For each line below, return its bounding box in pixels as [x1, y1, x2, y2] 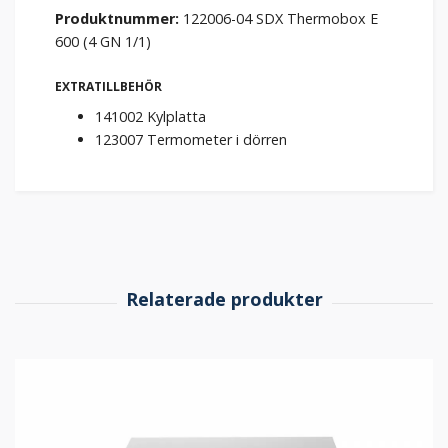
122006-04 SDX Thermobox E [179, 9, 378, 29]
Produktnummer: [55, 9, 179, 29]
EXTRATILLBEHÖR [55, 78, 162, 96]
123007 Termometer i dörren [95, 130, 287, 150]
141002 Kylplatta [95, 107, 206, 127]
